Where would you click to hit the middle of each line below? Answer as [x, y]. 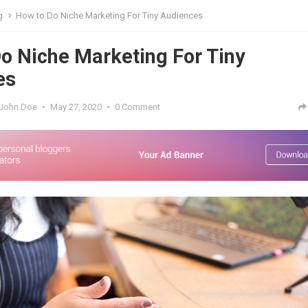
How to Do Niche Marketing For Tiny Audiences [109, 15]
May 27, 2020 [76, 107]
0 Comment [137, 107]
